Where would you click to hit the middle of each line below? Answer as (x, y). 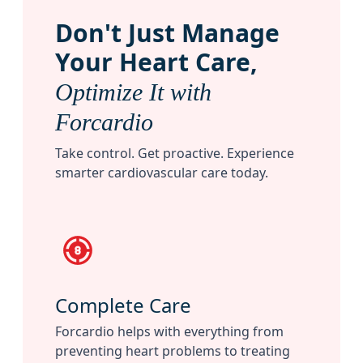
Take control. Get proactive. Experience (175, 154)
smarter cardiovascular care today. (162, 173)
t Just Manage (195, 33)
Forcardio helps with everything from (169, 332)
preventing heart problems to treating (173, 351)
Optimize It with (133, 92)
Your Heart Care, (156, 62)
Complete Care (123, 305)
